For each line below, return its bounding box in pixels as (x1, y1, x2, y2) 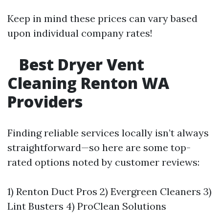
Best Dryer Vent (15, 54, 144, 75)
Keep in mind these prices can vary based (7, 12, 197, 25)
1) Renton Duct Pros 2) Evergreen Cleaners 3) (7, 185, 212, 198)
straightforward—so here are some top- (7, 141, 191, 154)
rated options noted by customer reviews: (7, 156, 199, 169)
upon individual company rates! (7, 27, 153, 40)
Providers (7, 91, 83, 112)
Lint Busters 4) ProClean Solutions (7, 200, 166, 213)
